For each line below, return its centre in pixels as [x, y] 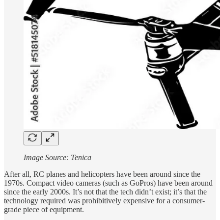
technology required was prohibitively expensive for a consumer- [104, 200]
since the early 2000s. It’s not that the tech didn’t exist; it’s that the [105, 192]
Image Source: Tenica [57, 157]
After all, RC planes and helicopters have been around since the [102, 174]
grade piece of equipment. [44, 209]
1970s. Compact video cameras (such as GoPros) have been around [108, 183]
